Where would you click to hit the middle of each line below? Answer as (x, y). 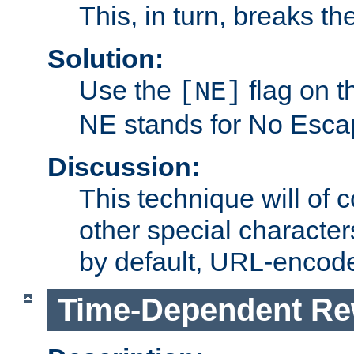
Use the (129, 90)
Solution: (105, 59)
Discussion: (124, 167)
